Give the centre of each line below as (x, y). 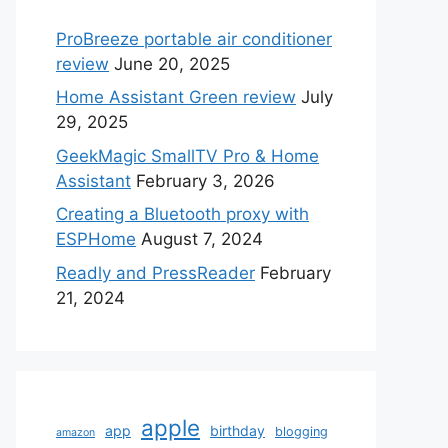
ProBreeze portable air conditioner (194, 38)
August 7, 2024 (202, 239)
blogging (301, 431)
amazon (75, 432)
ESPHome (96, 239)
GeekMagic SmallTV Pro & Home (187, 155)
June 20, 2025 (172, 63)
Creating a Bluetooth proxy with (182, 214)
